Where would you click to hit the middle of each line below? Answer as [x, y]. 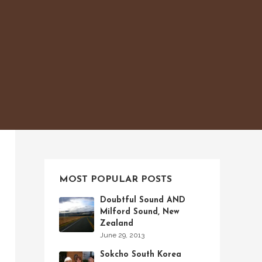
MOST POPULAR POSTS [116, 180]
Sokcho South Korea [141, 255]
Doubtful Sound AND [143, 200]
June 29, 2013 [122, 235]
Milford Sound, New [140, 212]
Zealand [117, 224]
